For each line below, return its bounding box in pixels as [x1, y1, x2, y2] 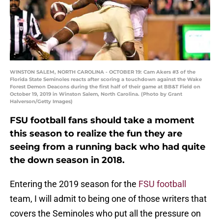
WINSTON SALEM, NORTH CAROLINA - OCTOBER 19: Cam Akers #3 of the [10, 69, 195, 76]
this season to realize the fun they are [10, 128, 182, 139]
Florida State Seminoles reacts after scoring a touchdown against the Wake [10, 76, 202, 83]
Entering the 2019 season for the [10, 179, 138, 190]
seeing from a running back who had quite [10, 141, 205, 153]
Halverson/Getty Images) [10, 98, 73, 105]
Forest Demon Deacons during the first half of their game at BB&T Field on [10, 83, 200, 90]
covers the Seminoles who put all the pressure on [10, 208, 201, 219]
